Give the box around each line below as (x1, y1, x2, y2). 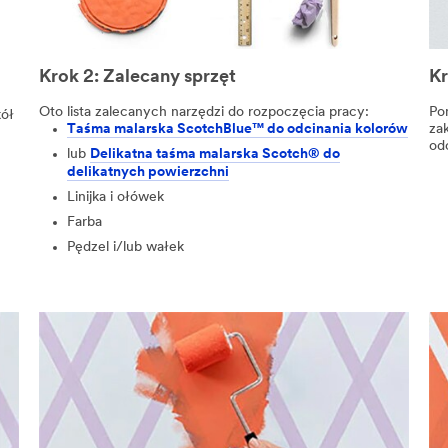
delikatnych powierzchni (66, 165, 229, 181)
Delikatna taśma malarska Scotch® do (89, 147, 340, 163)
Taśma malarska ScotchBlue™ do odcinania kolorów (66, 122, 408, 138)
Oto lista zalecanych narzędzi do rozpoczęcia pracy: (38, 105, 369, 121)
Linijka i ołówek (66, 190, 164, 206)
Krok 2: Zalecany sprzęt (38, 67, 236, 87)
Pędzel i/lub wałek (66, 240, 184, 256)
